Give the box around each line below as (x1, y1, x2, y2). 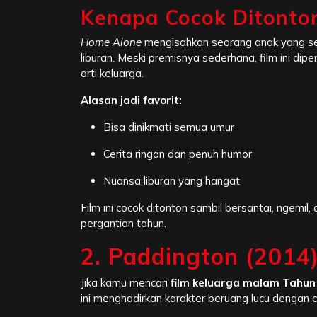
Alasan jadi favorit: (81, 93, 182, 108)
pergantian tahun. (81, 217, 166, 231)
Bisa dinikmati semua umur (103, 120, 234, 134)
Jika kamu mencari (81, 276, 171, 290)
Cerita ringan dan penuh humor (103, 147, 252, 161)
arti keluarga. (81, 67, 144, 81)
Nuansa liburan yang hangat (103, 174, 240, 188)
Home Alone (81, 35, 142, 50)
